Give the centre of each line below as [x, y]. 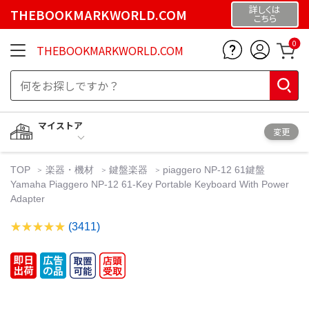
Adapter [28, 198]
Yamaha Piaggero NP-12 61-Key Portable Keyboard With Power [150, 184]
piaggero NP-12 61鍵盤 [214, 169]
